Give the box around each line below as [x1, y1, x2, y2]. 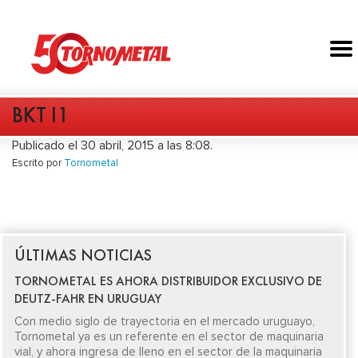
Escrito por [12, 157, 64, 170]
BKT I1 [12, 101, 69, 129]
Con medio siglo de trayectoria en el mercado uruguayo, [14, 314, 315, 328]
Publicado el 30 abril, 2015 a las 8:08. [12, 137, 213, 154]
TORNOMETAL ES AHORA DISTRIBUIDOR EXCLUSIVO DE [14, 272, 322, 289]
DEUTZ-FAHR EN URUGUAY [14, 290, 161, 307]
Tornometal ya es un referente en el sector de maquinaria [14, 329, 324, 344]
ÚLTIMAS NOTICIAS [14, 245, 152, 265]
